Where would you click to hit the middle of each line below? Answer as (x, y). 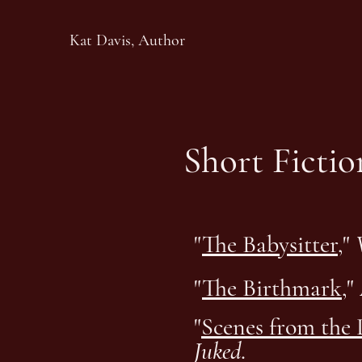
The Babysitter (270, 244)
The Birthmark (272, 288)
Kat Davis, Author (127, 40)
